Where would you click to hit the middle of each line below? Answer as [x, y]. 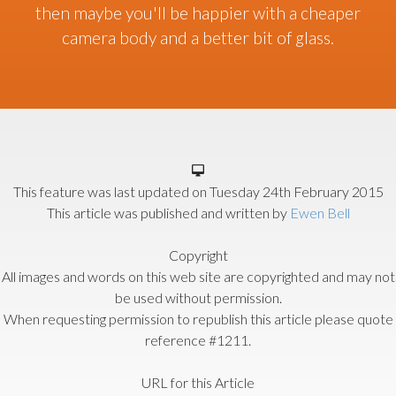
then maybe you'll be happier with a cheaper [198, 13]
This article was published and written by [168, 213]
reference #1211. [198, 340]
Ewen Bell [320, 213]
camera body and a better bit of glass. [198, 38]
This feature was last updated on [111, 192]
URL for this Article [198, 383]
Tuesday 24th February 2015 [296, 192]
